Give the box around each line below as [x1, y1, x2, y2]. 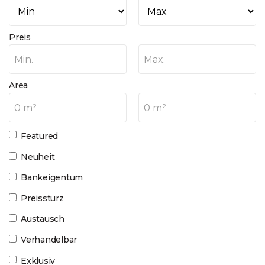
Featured [21, 130, 59, 141]
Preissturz [21, 193, 64, 204]
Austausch [21, 214, 64, 225]
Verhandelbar [21, 234, 77, 245]
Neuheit [21, 151, 55, 162]
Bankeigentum [21, 172, 83, 183]
